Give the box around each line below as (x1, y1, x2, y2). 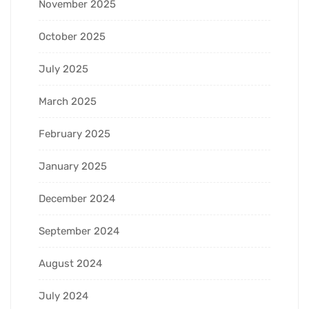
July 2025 (39, 62, 88, 75)
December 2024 (39, 192, 115, 205)
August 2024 (39, 257, 102, 270)
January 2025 (39, 159, 107, 172)
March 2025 (39, 94, 97, 108)
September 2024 (39, 224, 119, 237)
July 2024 (39, 289, 88, 302)
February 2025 (39, 127, 110, 140)
